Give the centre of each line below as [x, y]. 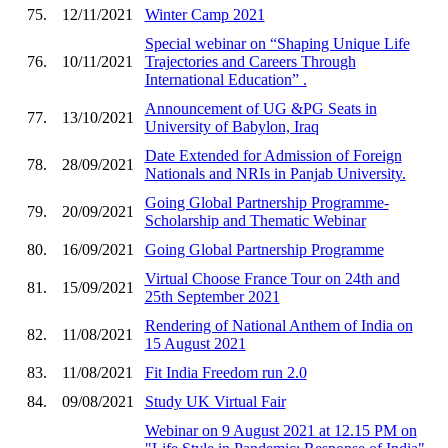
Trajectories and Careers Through [250, 61]
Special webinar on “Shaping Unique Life [277, 43]
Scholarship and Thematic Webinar [255, 220]
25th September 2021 [212, 296]
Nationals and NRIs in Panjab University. [275, 173]
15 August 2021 [195, 343]
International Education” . [225, 79]
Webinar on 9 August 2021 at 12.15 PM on [280, 430]
